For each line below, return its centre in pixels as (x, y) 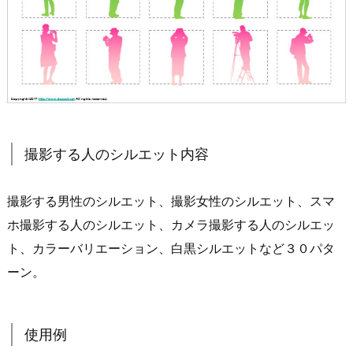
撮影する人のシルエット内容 (117, 154)
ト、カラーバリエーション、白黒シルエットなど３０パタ (171, 248)
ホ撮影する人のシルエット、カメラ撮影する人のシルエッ (171, 224)
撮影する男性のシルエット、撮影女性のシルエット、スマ (171, 201)
